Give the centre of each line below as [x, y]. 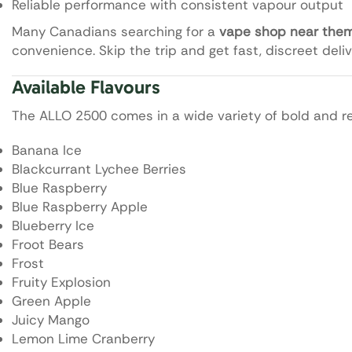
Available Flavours [86, 87]
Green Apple [51, 301]
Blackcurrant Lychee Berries [99, 169]
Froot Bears [48, 245]
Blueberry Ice [53, 226]
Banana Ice [47, 150]
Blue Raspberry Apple [80, 207]
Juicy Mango [51, 320]
